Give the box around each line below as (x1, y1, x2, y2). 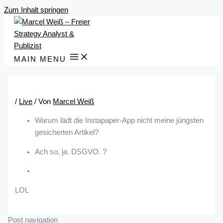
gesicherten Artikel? (35, 128, 99, 136)
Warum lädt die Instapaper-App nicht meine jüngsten (35, 116, 204, 124)
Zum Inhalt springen (4, 6, 68, 14)
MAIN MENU (14, 55, 66, 63)
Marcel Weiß (53, 98, 95, 106)
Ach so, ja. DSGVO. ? (35, 147, 107, 156)
